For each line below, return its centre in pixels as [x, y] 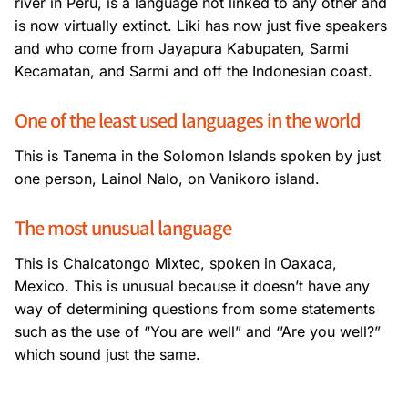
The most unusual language [123, 228]
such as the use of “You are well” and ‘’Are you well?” [198, 332]
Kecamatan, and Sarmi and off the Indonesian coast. [194, 71]
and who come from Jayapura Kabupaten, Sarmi [182, 49]
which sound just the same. [107, 355]
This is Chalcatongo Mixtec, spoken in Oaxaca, [176, 264]
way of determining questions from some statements [195, 309]
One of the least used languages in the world [188, 120]
